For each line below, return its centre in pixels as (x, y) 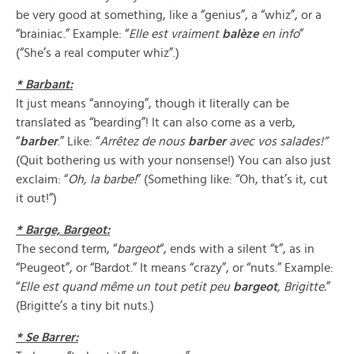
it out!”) (36, 198)
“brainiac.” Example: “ (72, 34)
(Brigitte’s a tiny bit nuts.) (85, 306)
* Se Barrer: (47, 337)
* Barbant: (44, 85)
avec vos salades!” (277, 141)
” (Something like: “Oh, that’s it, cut (232, 179)
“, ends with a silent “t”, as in (237, 249)
